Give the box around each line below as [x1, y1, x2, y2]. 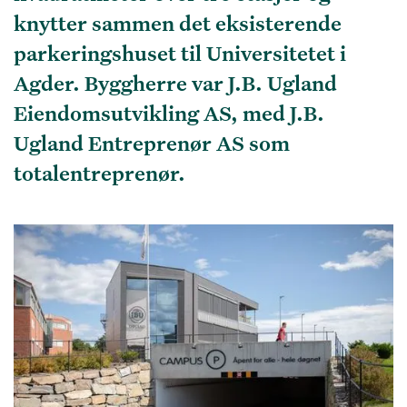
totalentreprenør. [14, 159, 185, 186]
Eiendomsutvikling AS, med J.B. [14, 99, 324, 126]
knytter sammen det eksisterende [14, 9, 342, 36]
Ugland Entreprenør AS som [14, 129, 290, 156]
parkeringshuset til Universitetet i [14, 39, 346, 66]
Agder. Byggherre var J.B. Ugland [14, 69, 337, 96]
